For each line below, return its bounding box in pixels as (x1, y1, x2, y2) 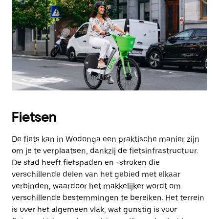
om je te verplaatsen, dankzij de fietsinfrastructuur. (12, 146, 198, 155)
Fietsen (12, 109, 57, 125)
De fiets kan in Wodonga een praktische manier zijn (12, 134, 199, 144)
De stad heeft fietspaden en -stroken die (12, 158, 160, 167)
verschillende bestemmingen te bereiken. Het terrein (12, 193, 204, 202)
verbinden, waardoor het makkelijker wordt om (12, 181, 181, 191)
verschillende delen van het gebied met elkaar (12, 170, 180, 179)
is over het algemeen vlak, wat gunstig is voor (12, 205, 177, 214)
